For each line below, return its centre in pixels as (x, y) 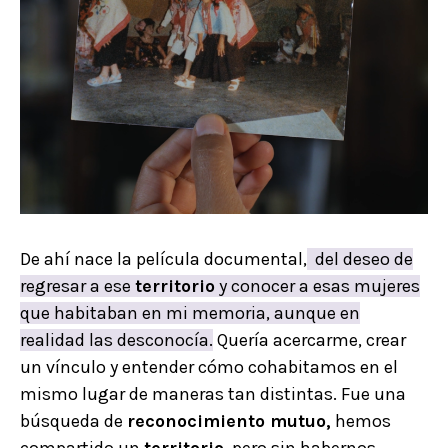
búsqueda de (73, 420)
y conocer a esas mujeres (317, 285)
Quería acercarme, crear (309, 339)
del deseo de (360, 258)
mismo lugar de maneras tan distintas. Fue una (213, 393)
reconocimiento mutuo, (229, 420)
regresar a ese (77, 285)
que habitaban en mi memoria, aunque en (190, 312)
